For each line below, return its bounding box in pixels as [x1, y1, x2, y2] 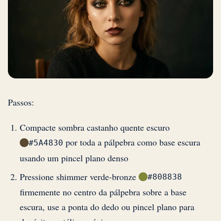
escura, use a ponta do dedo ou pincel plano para [20, 200, 194, 213]
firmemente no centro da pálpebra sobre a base [20, 185, 186, 198]
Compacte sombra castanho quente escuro [20, 121, 170, 134]
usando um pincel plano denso [20, 151, 128, 164]
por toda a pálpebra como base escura [63, 136, 200, 148]
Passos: [8, 96, 34, 109]
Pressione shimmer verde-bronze [20, 170, 139, 183]
